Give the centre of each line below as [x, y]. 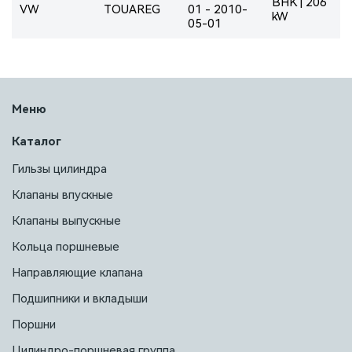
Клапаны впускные [62, 195]
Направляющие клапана [77, 273]
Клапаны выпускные [66, 221]
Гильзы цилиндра [59, 169]
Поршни [34, 324]
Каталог [37, 141]
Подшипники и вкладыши [80, 299]
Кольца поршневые [66, 247]
